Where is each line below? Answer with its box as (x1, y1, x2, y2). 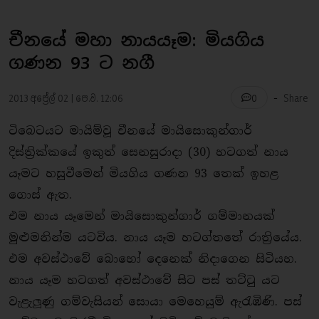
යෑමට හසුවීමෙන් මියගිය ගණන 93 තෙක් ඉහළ (9, 166, 278, 181)
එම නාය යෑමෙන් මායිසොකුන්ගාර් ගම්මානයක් (9, 209, 275, 224)
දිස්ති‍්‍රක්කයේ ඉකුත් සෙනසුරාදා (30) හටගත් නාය (9, 145, 288, 159)
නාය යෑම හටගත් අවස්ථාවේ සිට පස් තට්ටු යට (9, 273, 280, 288)
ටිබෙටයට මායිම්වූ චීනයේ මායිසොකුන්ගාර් (9, 123, 252, 138)
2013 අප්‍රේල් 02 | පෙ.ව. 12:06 (9, 90, 123, 105)
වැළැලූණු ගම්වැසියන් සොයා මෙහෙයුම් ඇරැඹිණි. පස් (9, 294, 302, 309)
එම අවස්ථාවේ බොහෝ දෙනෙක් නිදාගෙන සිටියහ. (9, 251, 297, 266)
